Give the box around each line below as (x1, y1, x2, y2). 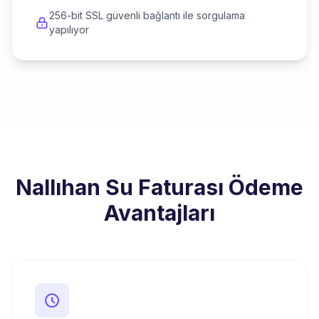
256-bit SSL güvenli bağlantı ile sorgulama (48, 9, 245, 21)
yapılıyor (48, 23, 89, 36)
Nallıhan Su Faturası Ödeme (16, 174, 303, 200)
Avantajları (104, 200, 215, 226)
